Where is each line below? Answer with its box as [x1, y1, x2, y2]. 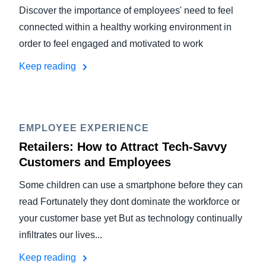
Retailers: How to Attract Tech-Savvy [19, 140, 227, 153]
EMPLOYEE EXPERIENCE [19, 123, 149, 133]
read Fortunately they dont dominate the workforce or [19, 197, 240, 207]
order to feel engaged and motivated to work [19, 39, 203, 49]
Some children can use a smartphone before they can [19, 180, 243, 190]
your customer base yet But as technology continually [19, 213, 242, 223]
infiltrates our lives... [19, 230, 102, 240]
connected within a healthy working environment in [19, 22, 232, 32]
